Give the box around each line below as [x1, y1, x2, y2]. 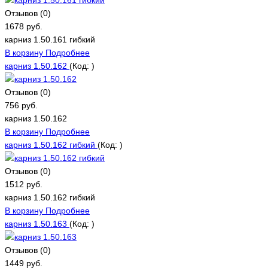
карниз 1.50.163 [5, 218, 69, 229]
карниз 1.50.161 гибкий [5, 34, 95, 44]
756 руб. [5, 100, 38, 110]
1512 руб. [5, 179, 42, 189]
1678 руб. [5, 21, 42, 31]
